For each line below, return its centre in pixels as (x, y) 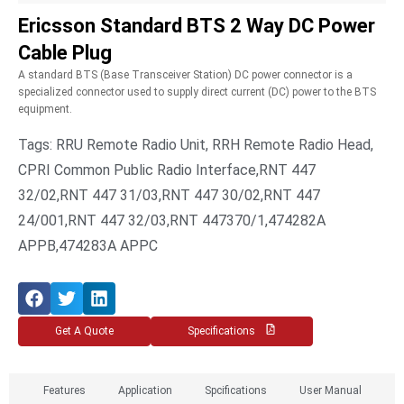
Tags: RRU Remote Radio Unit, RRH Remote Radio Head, (196, 145)
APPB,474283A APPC (88, 246)
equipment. (45, 109)
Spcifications (235, 390)
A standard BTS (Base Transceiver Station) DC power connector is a (185, 75)
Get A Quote (84, 331)
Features (64, 390)
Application (145, 390)
